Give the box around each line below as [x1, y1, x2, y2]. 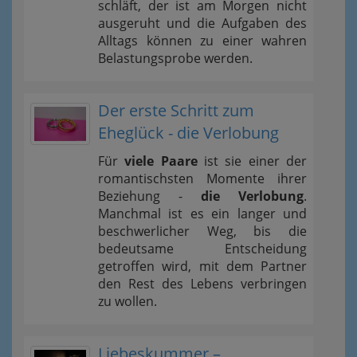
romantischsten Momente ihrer [98, 170, 307, 188]
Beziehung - [98, 187, 201, 206]
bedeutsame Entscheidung [98, 240, 307, 258]
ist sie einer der [197, 152, 308, 171]
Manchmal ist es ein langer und [98, 205, 307, 223]
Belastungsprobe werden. [98, 49, 253, 68]
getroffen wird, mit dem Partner [98, 257, 307, 276]
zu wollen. [98, 292, 157, 311]
